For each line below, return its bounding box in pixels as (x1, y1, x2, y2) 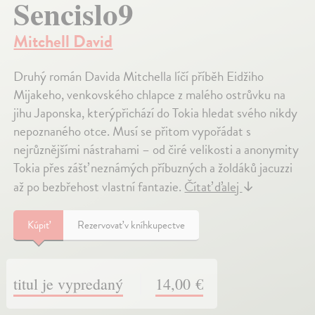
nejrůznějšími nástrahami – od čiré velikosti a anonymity (13, 139, 300, 160)
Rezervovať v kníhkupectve (77, 217, 186, 233)
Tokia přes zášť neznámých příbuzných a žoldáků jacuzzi (13, 157, 293, 179)
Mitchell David (13, 29, 113, 55)
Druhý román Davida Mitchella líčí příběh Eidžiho (13, 66, 264, 87)
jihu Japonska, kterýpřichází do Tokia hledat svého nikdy (13, 103, 298, 124)
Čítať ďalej (184, 176, 243, 198)
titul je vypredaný (13, 274, 124, 295)
